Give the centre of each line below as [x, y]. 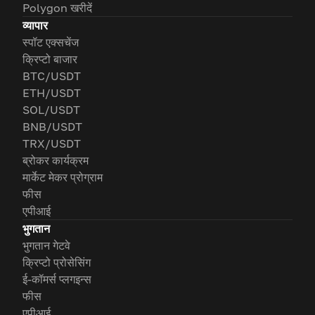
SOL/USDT [51, 110]
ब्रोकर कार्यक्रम [56, 161]
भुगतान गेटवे [46, 246]
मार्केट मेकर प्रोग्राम [63, 178]
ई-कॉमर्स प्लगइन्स [57, 279]
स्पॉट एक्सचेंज [51, 43]
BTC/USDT [52, 76]
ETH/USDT [52, 93]
